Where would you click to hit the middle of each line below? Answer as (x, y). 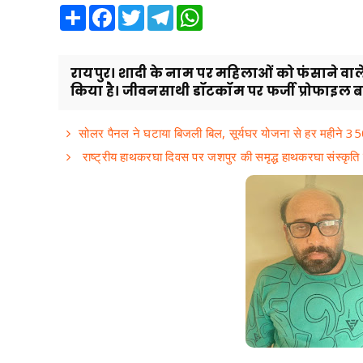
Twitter (162, 11)
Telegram (197, 11)
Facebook (140, 11)
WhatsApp (229, 11)
